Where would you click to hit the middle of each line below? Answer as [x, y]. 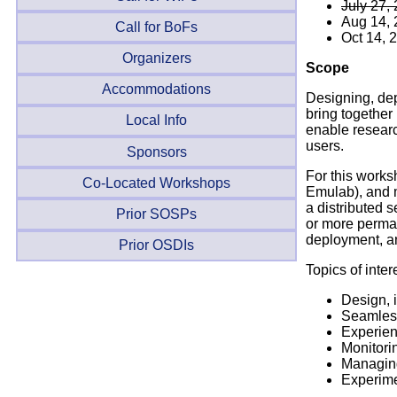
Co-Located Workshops [157, 183]
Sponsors [156, 152]
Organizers [156, 58]
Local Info [157, 121]
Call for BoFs [157, 27]
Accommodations [157, 90]
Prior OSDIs [157, 245]
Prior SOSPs [157, 214]
